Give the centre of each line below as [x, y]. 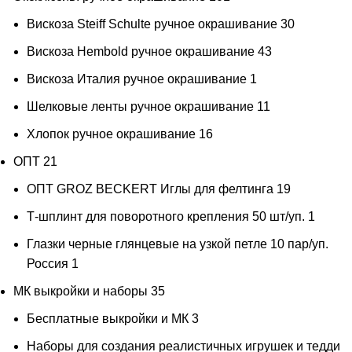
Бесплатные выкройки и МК [108, 319]
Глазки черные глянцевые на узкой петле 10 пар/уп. [178, 244]
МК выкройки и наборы [81, 291]
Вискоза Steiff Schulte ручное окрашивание [152, 24]
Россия [48, 264]
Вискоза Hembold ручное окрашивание [141, 52]
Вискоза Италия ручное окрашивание [137, 79]
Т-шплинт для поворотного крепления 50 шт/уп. [166, 217]
